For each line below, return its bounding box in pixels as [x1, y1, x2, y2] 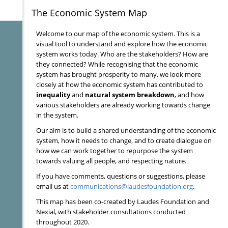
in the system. [36, 110, 78, 120]
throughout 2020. [36, 217, 89, 226]
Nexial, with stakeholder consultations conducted [36, 207, 186, 216]
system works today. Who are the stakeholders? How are [36, 49, 208, 59]
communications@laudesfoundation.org [70, 181, 193, 191]
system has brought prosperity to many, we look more [36, 69, 201, 79]
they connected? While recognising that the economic [36, 59, 198, 69]
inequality [36, 90, 70, 99]
